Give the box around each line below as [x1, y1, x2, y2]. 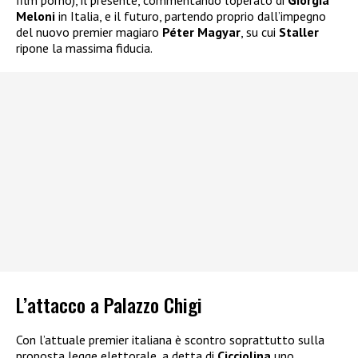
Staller [279, 24, 319, 41]
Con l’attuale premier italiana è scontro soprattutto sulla [16, 331, 324, 348]
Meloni [16, 8, 55, 25]
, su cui [241, 24, 279, 41]
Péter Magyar [162, 24, 241, 41]
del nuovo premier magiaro [16, 24, 162, 41]
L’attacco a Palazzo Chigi [16, 289, 202, 319]
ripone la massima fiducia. [16, 40, 153, 57]
